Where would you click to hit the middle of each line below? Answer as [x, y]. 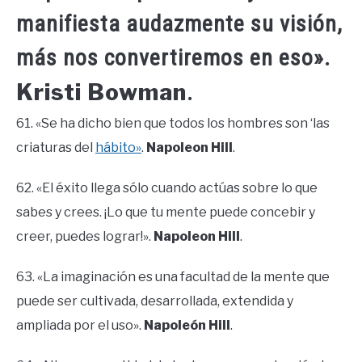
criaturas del [56, 148]
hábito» [118, 148]
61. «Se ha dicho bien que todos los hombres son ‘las [173, 124]
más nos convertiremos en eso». [173, 58]
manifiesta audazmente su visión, [179, 24]
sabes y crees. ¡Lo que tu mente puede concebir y [166, 213]
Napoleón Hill [187, 326]
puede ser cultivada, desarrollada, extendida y [155, 301]
